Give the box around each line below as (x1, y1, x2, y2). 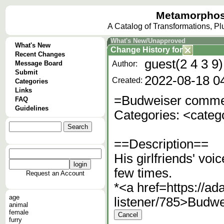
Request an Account (26, 169, 84, 177)
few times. (114, 166, 172, 180)
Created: (112, 76, 142, 84)
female (9, 208, 28, 216)
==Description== (114, 137, 208, 151)
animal (9, 201, 28, 208)
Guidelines (15, 104, 48, 112)
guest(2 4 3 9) (144, 57, 223, 71)
